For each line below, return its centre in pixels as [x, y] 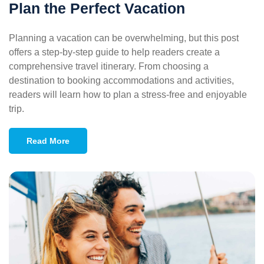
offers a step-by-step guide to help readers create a [114, 52]
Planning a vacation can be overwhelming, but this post [124, 38]
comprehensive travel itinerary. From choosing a [109, 67]
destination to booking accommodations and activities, [121, 81]
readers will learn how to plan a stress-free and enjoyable [128, 95]
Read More [48, 141]
